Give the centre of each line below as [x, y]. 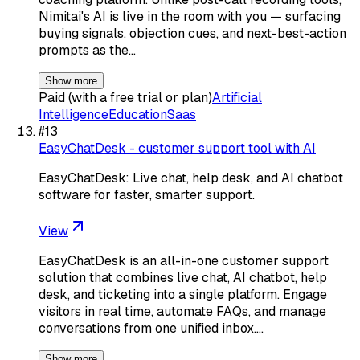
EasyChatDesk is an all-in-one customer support [184, 260]
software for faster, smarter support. [147, 194]
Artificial [237, 97]
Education [138, 114]
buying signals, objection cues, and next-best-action [192, 33]
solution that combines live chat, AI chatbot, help [183, 277]
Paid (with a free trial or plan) [125, 97]
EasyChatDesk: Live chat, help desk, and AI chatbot [191, 178]
